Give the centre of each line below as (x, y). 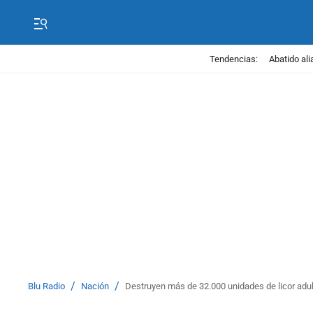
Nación (95, 286)
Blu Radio (46, 286)
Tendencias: (233, 59)
